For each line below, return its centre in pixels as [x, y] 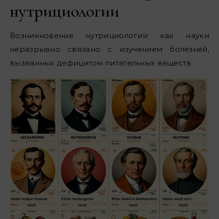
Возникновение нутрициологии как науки [109, 36]
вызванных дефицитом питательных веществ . [103, 63]
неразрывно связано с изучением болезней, [109, 49]
